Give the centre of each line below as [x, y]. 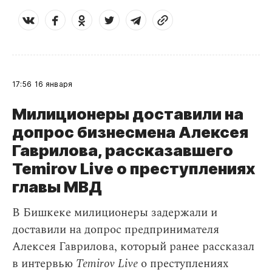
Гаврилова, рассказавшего [123, 150]
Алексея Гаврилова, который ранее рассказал [133, 247]
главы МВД [57, 187]
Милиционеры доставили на [128, 114]
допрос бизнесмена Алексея [130, 132]
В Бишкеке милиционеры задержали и [115, 213]
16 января [54, 84]
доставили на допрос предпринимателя [116, 230]
